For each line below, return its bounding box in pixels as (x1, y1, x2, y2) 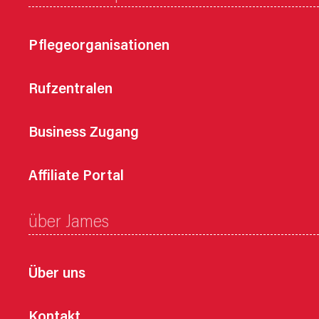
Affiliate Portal (28, 169, 124, 184)
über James (28, 214, 109, 232)
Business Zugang (28, 125, 139, 141)
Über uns (28, 266, 85, 282)
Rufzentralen (28, 82, 113, 98)
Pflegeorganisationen (28, 38, 169, 54)
